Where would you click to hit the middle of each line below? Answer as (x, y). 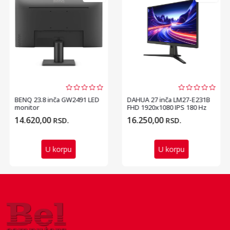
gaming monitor (152, 115)
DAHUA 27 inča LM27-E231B (169, 100)
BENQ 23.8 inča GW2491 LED (57, 100)
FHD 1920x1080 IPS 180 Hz (167, 108)
